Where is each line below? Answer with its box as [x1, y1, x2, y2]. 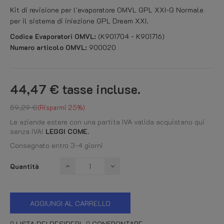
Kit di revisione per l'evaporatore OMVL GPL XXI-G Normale [10, 5, 203, 14]
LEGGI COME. [45, 126, 89, 136]
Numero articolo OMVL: [10, 42, 87, 52]
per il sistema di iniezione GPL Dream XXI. [10, 16, 150, 25]
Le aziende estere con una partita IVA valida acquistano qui [10, 117, 204, 126]
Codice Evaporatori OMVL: [10, 31, 96, 41]
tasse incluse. [62, 81, 140, 97]
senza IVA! [10, 126, 45, 136]
